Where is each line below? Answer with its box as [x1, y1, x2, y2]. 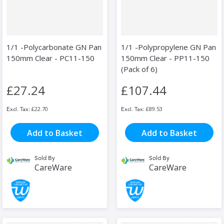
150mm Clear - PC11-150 [6, 53, 94, 63]
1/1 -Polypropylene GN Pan [121, 42, 216, 52]
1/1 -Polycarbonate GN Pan [6, 42, 101, 52]
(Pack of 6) [121, 64, 157, 74]
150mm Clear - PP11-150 [121, 53, 209, 63]
